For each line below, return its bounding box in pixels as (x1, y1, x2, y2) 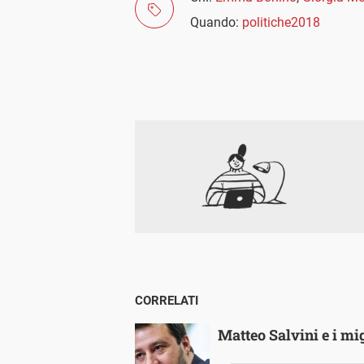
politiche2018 (242, 14, 320, 30)
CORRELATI (135, 292, 198, 308)
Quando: (190, 14, 242, 30)
